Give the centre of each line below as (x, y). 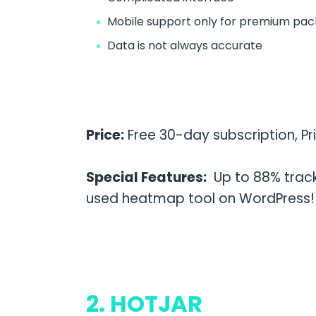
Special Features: (146, 177)
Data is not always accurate (184, 45)
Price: (105, 135)
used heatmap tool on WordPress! (200, 198)
